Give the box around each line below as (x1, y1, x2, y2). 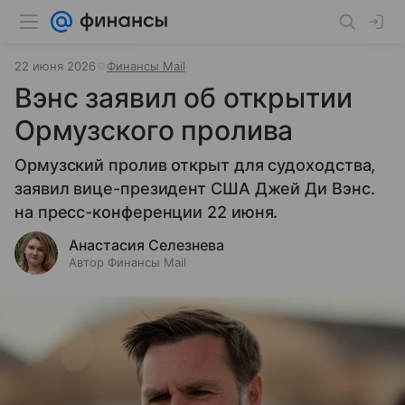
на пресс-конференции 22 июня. (14, 202, 278, 221)
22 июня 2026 (14, 59, 96, 73)
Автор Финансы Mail (69, 255, 186, 269)
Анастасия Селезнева (69, 236, 224, 254)
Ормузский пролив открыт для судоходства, (14, 155, 376, 174)
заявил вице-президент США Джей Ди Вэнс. (14, 179, 375, 198)
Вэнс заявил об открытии (14, 81, 353, 114)
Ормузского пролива (14, 114, 294, 146)
